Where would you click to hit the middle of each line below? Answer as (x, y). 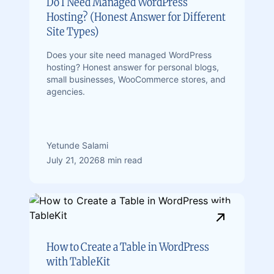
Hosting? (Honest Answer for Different (136, 17)
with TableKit (78, 261)
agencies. (66, 91)
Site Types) (73, 31)
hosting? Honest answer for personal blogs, (133, 67)
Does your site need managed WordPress (129, 55)
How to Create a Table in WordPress (128, 247)
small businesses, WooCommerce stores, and (136, 79)
